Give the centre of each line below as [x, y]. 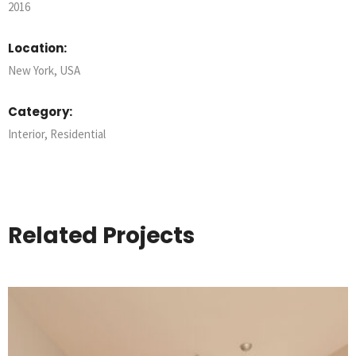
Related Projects [101, 235]
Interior [26, 133]
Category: [40, 111]
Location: [37, 48]
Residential [78, 133]
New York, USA [44, 70]
